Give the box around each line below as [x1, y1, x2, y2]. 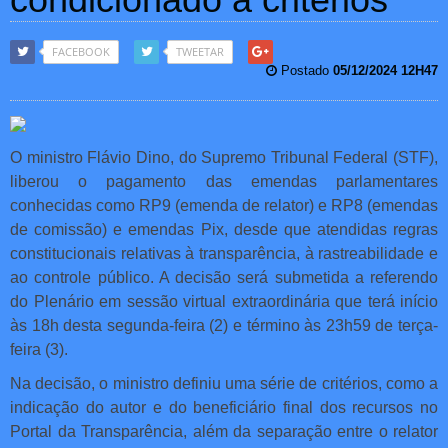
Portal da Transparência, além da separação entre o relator [10, 423, 438, 441]
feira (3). [10, 341, 68, 359]
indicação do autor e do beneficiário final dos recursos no [10, 399, 438, 417]
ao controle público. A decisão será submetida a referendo [10, 269, 438, 287]
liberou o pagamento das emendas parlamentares [10, 173, 438, 191]
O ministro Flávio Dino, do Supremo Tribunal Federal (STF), [10, 149, 438, 167]
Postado [277, 63, 333, 79]
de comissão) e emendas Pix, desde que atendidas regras [10, 221, 438, 239]
